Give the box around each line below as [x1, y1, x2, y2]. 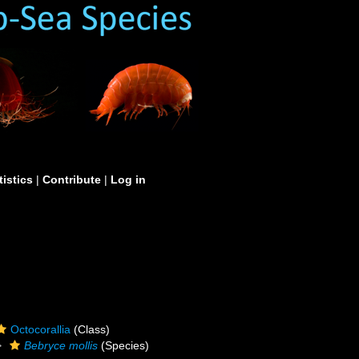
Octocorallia [10, 323, 71, 336]
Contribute [42, 173, 101, 186]
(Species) [98, 339, 150, 352]
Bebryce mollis [24, 339, 99, 352]
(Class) [71, 323, 111, 336]
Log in [111, 173, 146, 186]
